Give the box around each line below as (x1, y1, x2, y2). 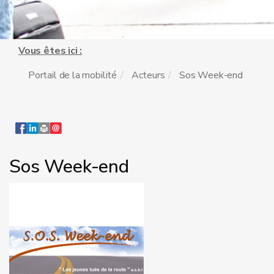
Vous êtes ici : (18, 44, 83, 57)
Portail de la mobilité (28, 68, 117, 82)
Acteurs (131, 68, 165, 82)
